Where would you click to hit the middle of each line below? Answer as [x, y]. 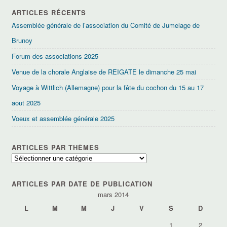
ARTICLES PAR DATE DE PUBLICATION [82, 183]
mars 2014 [113, 194]
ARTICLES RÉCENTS [49, 12]
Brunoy [22, 40]
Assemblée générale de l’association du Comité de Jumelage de [106, 25]
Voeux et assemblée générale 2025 [63, 118]
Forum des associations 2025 [55, 56]
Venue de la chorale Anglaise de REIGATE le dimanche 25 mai [104, 71]
